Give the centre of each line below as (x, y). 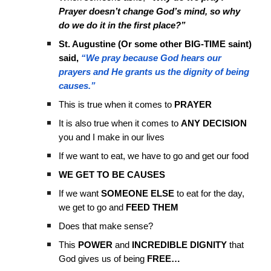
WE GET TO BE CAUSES (112, 175)
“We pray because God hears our (150, 58)
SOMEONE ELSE (137, 193)
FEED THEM (151, 207)
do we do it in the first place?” (122, 25)
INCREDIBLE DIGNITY (180, 245)
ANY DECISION (214, 123)
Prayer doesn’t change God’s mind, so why (150, 11)
